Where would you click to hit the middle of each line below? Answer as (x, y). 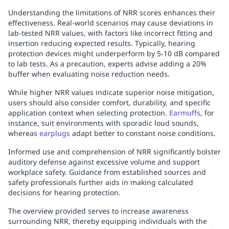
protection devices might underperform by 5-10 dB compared (114, 54)
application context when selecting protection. (89, 113)
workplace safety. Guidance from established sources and (107, 172)
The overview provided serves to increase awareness (98, 211)
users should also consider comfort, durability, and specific (109, 103)
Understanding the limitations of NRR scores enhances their (112, 13)
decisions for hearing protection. (64, 193)
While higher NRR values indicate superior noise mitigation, (111, 93)
